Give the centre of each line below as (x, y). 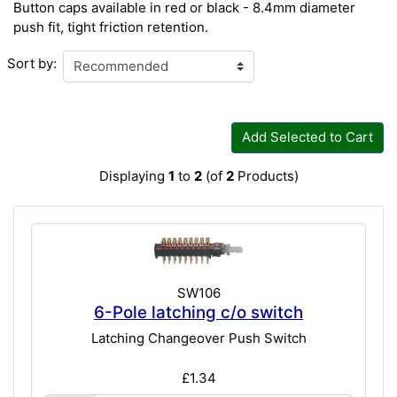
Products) (266, 176)
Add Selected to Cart (307, 137)
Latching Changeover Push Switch (198, 339)
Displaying (133, 176)
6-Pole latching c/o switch (198, 312)
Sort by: (31, 63)
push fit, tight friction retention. (111, 27)
